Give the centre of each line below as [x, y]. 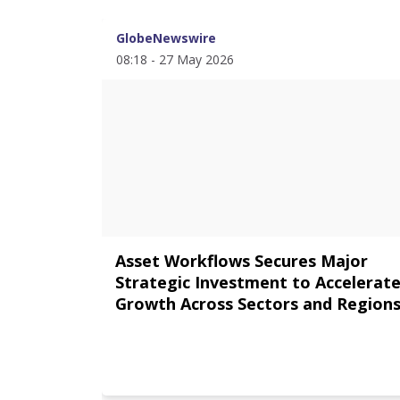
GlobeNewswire [166, 38]
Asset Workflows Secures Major [242, 261]
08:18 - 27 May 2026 [175, 59]
